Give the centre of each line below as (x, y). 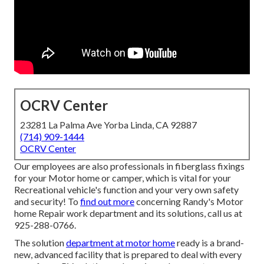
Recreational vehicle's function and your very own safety (126, 190)
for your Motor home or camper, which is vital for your (123, 178)
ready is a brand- (209, 243)
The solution (40, 243)
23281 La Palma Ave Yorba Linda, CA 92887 (108, 125)
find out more (107, 202)
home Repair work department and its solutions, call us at (128, 213)
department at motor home (121, 243)
